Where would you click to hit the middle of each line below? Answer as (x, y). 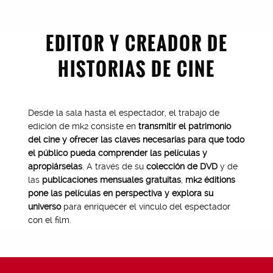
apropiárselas (55, 166)
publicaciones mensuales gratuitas (111, 180)
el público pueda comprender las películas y (117, 153)
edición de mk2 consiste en (83, 126)
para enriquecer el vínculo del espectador (145, 207)
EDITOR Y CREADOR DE (136, 43)
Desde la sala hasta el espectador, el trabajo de (123, 113)
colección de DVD (182, 166)
